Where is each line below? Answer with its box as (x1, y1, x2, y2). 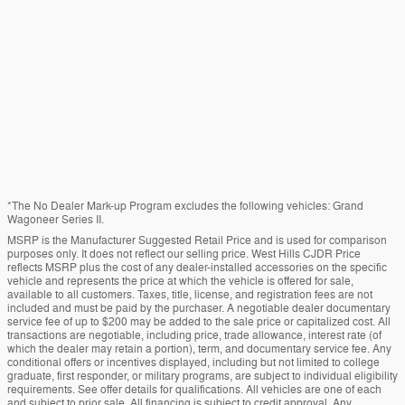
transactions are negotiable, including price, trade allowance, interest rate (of (7, 328, 381, 343)
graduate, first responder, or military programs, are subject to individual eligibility (7, 369, 398, 383)
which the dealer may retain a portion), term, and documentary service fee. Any (7, 342, 391, 356)
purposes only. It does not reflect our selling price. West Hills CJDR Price (7, 247, 361, 261)
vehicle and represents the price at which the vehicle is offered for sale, (7, 274, 353, 288)
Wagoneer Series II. (7, 212, 104, 227)
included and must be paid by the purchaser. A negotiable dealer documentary (7, 301, 391, 316)
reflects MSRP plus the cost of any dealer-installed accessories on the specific (7, 260, 387, 275)
